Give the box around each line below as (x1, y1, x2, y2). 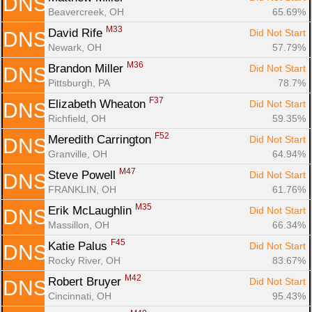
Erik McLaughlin (48, 203, 135, 217)
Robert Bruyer (48, 274, 125, 288)
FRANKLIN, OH (48, 183, 116, 195)
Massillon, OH (48, 219, 109, 231)
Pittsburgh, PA (48, 77, 110, 88)
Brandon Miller (48, 61, 127, 75)
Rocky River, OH (48, 254, 120, 266)
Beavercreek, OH (48, 6, 124, 17)
